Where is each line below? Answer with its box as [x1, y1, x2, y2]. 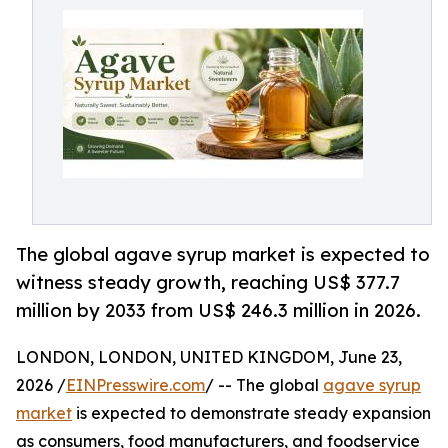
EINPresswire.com [66, 375, 205, 396]
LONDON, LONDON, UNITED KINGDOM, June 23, [16, 347, 402, 368]
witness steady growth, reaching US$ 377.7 [16, 271, 400, 294]
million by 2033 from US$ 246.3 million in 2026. [16, 299, 421, 322]
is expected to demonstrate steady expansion [72, 403, 431, 424]
